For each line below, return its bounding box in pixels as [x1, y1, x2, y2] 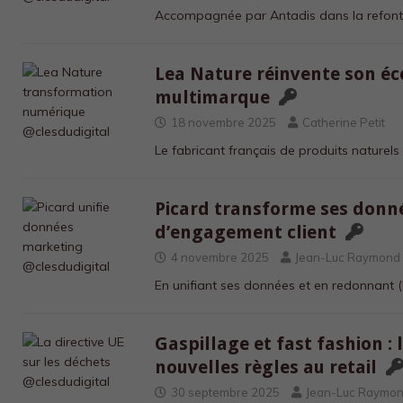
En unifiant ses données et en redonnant [155, 277, 399, 293]
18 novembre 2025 [171, 115, 277, 130]
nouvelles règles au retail [155, 356, 382, 378]
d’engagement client [155, 221, 342, 243]
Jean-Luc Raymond [295, 250, 401, 264]
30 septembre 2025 [171, 385, 281, 399]
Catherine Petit [302, 115, 386, 130]
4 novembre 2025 [171, 250, 270, 264]
